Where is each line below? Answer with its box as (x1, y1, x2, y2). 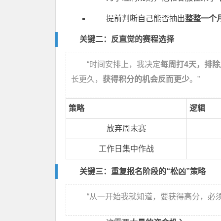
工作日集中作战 (99, 145, 154, 153)
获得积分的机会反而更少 (103, 75, 189, 84)
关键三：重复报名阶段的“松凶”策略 (79, 167, 206, 176)
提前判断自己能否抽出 (106, 14, 185, 23)
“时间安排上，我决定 (87, 60, 160, 69)
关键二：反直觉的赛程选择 (79, 35, 174, 44)
